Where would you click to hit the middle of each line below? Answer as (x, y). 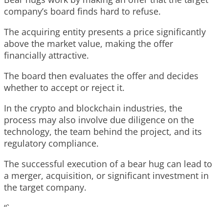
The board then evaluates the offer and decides (101, 76)
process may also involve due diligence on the (99, 120)
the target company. (45, 187)
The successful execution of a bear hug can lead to (108, 164)
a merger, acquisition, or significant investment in (106, 176)
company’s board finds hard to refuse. (82, 11)
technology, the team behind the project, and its (103, 132)
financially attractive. (46, 55)
